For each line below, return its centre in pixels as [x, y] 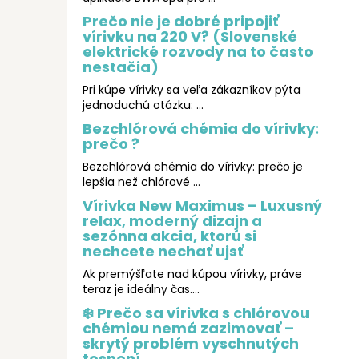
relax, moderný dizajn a [172, 221]
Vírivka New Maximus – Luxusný [202, 206]
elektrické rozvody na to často [198, 52]
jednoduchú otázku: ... [143, 105]
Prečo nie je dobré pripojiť [181, 22]
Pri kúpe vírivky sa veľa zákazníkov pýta [192, 90]
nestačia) [121, 67]
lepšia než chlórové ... [141, 182]
